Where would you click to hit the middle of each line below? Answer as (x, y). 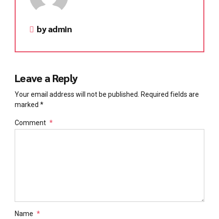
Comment (30, 123)
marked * (29, 105)
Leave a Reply (46, 77)
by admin (54, 29)
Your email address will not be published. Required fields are (107, 95)
